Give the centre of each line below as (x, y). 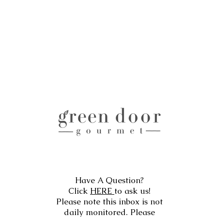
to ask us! (132, 191)
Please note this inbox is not (109, 201)
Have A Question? (109, 180)
